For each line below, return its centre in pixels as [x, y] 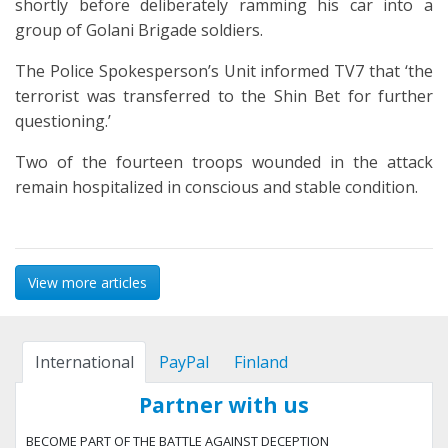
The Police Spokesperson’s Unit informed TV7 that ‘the [224, 71]
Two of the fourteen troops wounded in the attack [224, 162]
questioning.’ [63, 121]
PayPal [183, 362]
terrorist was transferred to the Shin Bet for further [224, 96]
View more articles [87, 283]
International [84, 362]
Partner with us [224, 405]
